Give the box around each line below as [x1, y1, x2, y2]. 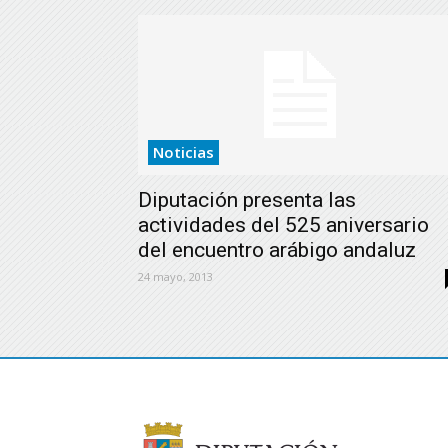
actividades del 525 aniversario [138, 213, 429, 237]
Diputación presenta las [138, 188, 356, 212]
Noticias [153, 142, 214, 162]
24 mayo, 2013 [138, 269, 213, 284]
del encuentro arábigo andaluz [138, 238, 416, 262]
